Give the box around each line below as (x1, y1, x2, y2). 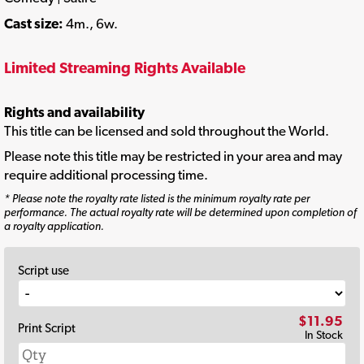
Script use (18, 262, 69, 278)
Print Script (18, 320, 76, 336)
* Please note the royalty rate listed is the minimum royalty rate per (4, 191, 310, 205)
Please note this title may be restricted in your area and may (4, 148, 342, 165)
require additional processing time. (4, 167, 208, 184)
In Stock (305, 327, 343, 341)
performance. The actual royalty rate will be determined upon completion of (4, 205, 357, 219)
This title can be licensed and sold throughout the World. (4, 122, 329, 139)
